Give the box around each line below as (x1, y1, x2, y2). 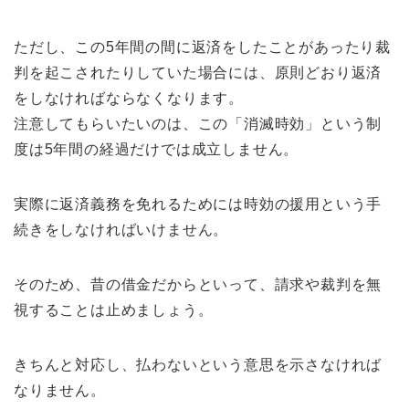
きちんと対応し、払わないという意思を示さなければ (14, 356, 383, 372)
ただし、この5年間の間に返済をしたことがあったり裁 (14, 38, 391, 55)
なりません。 (14, 382, 106, 398)
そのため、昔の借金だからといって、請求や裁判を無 (14, 276, 383, 292)
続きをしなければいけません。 (14, 221, 229, 237)
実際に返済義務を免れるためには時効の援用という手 (14, 195, 383, 212)
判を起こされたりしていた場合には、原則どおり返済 (14, 64, 383, 80)
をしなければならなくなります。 (14, 89, 244, 106)
